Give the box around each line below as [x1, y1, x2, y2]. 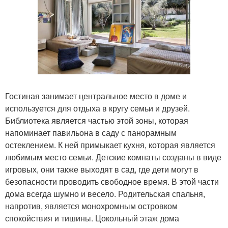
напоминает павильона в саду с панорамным [5, 127, 177, 139]
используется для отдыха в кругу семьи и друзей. [5, 102, 190, 115]
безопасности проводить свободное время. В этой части [5, 176, 219, 188]
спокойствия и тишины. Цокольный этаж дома [5, 212, 179, 224]
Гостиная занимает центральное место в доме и [5, 90, 187, 102]
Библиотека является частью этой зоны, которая [5, 115, 188, 127]
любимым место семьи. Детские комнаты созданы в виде [5, 151, 221, 163]
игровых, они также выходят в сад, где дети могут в [5, 163, 198, 176]
